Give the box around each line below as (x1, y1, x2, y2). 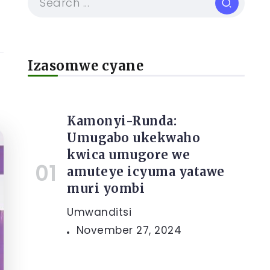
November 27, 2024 (76, 223, 181, 237)
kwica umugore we (67, 147, 190, 162)
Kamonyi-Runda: (67, 113, 177, 128)
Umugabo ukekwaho (67, 130, 200, 145)
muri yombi (67, 181, 145, 196)
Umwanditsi (67, 205, 131, 219)
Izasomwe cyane (28, 57, 143, 74)
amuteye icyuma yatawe (67, 164, 225, 179)
